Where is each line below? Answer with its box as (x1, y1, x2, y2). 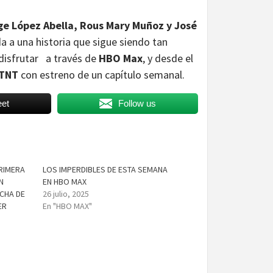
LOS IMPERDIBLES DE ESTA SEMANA (43, 163, 168, 175)
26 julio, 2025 (43, 188, 90, 199)
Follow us (118, 97, 156, 108)
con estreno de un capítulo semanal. (18, 67, 185, 82)
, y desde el (143, 51, 193, 65)
